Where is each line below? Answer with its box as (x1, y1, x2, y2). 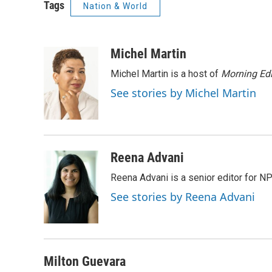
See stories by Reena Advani (110, 189, 255, 204)
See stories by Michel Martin (110, 86, 256, 100)
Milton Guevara (44, 254, 126, 269)
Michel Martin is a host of (110, 68, 221, 80)
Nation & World (83, 1, 148, 11)
